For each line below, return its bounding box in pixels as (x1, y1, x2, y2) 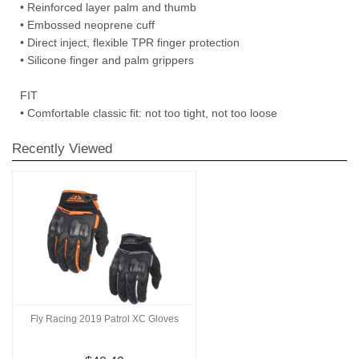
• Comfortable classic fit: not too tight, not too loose (20, 106, 277, 119)
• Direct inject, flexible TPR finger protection (20, 35, 240, 49)
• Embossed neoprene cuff (20, 18, 155, 31)
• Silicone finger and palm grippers (20, 53, 194, 67)
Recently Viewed (12, 140, 112, 156)
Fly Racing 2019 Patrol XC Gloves (30, 313, 179, 325)
